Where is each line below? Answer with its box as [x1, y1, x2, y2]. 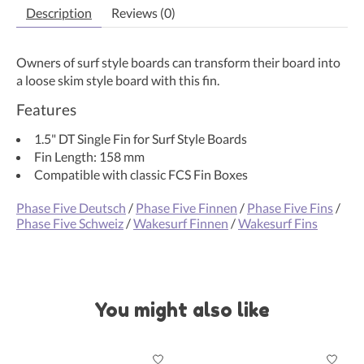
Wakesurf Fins [238, 214, 318, 231]
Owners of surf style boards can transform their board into [16, 54, 340, 70]
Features [16, 99, 76, 119]
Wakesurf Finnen [133, 214, 228, 231]
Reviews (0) [111, 4, 175, 20]
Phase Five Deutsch [16, 199, 126, 215]
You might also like [94, 298, 270, 321]
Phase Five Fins [247, 199, 333, 215]
